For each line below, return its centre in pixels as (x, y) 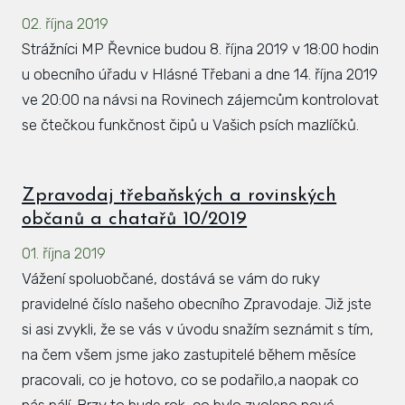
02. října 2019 (66, 24)
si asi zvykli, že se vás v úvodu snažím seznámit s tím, (198, 329)
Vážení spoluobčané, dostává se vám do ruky (171, 278)
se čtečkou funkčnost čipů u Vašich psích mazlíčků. (191, 125)
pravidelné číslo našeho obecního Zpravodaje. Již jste (197, 303)
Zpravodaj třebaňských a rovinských (179, 195)
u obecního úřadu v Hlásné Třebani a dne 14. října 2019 (200, 75)
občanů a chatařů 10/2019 (135, 219)
